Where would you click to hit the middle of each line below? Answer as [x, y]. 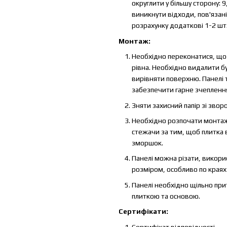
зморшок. [147, 143]
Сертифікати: [143, 212]
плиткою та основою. [166, 196]
